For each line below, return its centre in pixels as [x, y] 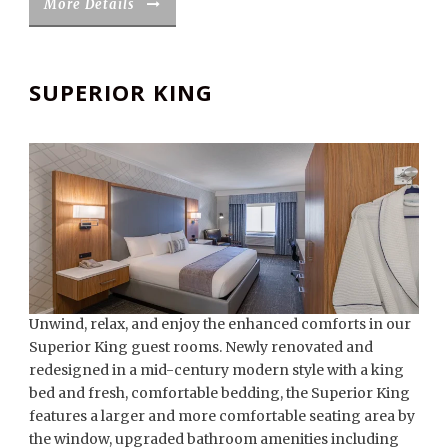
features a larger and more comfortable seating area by [222, 415]
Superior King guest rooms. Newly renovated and [201, 346]
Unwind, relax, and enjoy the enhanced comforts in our [220, 323]
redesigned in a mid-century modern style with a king [216, 369]
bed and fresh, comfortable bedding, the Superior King [219, 392]
